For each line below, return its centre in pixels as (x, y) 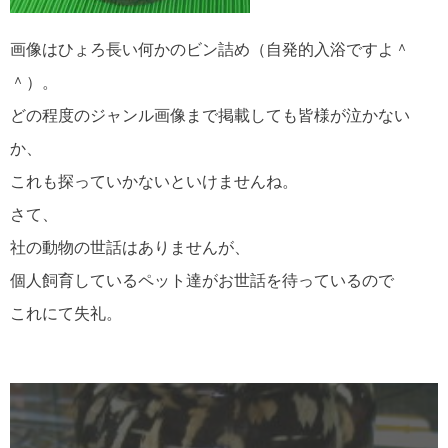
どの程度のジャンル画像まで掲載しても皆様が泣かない (210, 116)
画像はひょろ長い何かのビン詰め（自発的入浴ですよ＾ (210, 50)
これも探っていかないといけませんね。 (154, 182)
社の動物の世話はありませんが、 (130, 248)
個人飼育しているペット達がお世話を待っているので (202, 281)
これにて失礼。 (66, 314)
